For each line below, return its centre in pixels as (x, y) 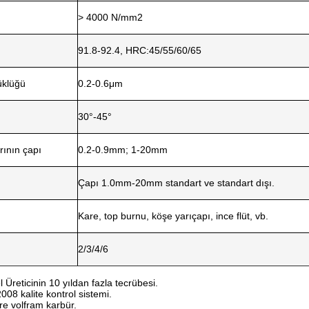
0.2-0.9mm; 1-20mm (123, 150)
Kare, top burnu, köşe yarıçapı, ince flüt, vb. (173, 216)
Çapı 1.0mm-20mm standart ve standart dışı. (176, 183)
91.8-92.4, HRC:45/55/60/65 (140, 50)
